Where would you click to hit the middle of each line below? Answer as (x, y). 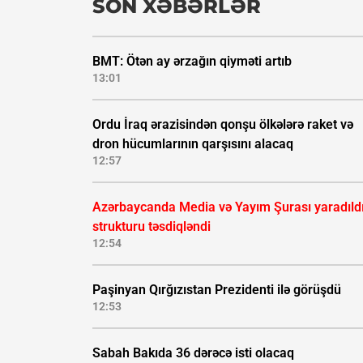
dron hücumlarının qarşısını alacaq (193, 144)
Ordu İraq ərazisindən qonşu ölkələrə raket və (223, 125)
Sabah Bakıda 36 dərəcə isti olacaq (193, 353)
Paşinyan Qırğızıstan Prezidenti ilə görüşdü (217, 290)
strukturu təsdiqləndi (152, 227)
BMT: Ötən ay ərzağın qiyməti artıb (192, 62)
